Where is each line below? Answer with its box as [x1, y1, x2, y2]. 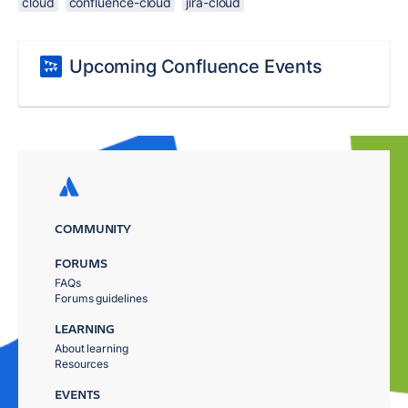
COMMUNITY [55, 219, 132, 237]
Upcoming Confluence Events [69, 56, 322, 77]
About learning [55, 342, 128, 355]
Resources [55, 357, 109, 371]
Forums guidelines [55, 291, 148, 305]
